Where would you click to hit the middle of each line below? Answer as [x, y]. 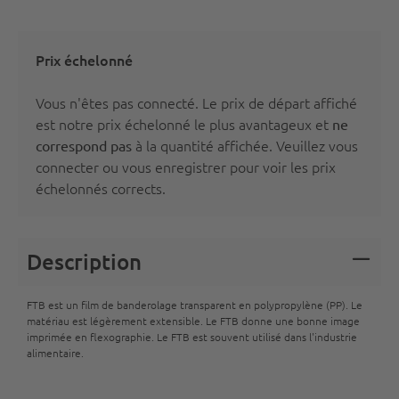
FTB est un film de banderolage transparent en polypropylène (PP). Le [195, 305]
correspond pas [84, 145]
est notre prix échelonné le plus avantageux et [184, 124]
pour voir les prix [281, 167]
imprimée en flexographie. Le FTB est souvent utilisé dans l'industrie [192, 337]
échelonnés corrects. [101, 188]
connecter [67, 167]
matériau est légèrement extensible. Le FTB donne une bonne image [193, 321]
